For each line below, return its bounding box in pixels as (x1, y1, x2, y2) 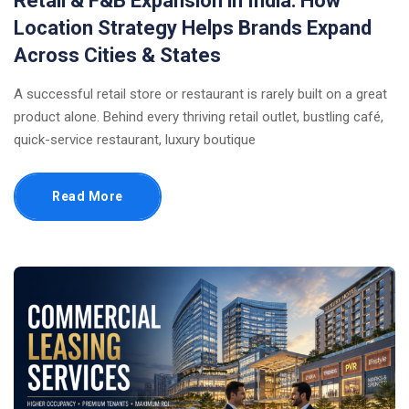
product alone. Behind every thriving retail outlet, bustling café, (14, 108, 383, 125)
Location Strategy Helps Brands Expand (14, 16, 372, 39)
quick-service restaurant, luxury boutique (14, 131, 256, 148)
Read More (52, 188, 123, 204)
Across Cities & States (14, 43, 221, 67)
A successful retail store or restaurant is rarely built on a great (14, 85, 387, 102)
